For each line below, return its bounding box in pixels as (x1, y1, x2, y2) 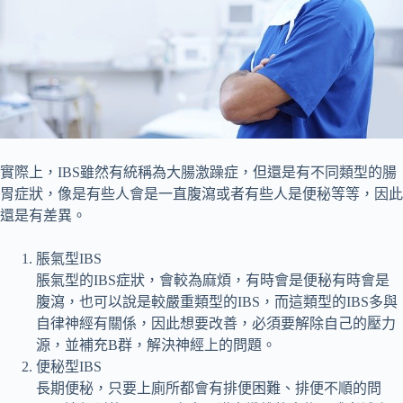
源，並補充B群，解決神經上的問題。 (36, 337, 276, 354)
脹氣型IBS (36, 251, 102, 267)
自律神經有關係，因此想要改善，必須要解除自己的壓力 (36, 316, 396, 332)
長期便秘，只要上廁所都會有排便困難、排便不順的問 (36, 381, 381, 397)
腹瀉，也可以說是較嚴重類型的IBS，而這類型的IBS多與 (36, 294, 398, 310)
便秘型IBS (36, 359, 102, 375)
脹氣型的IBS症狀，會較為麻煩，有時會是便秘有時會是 (36, 273, 390, 289)
